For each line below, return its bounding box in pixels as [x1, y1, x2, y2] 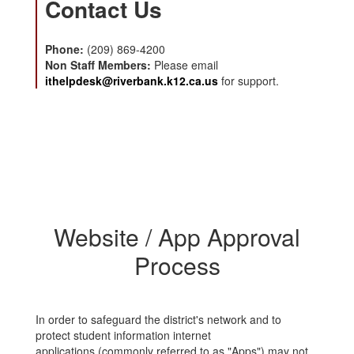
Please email [154, 57, 218, 73]
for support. [218, 73, 279, 89]
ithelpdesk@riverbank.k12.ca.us [45, 73, 218, 89]
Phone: [45, 41, 87, 58]
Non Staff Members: [45, 57, 154, 73]
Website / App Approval [54, 220, 300, 254]
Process [134, 248, 220, 283]
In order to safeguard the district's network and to [36, 311, 281, 328]
